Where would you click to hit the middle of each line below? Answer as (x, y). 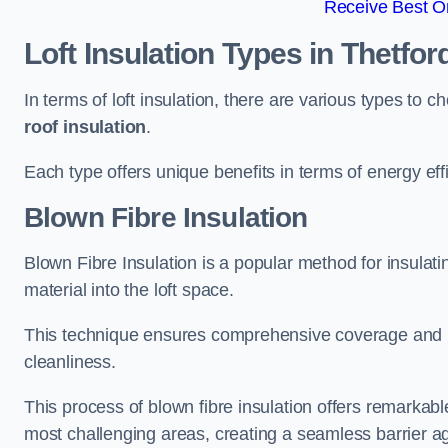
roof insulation (85, 127)
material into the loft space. (129, 290)
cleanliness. (70, 362)
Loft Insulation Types (163, 53)
